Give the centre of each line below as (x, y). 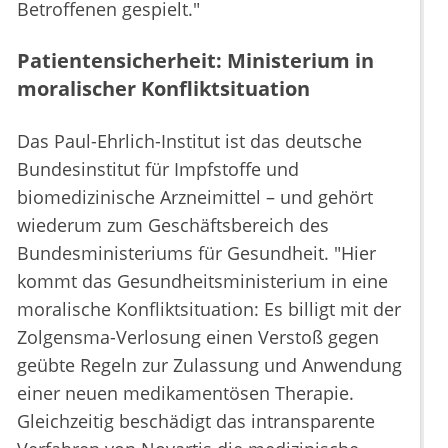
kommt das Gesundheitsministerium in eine (202, 281)
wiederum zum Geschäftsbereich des (173, 225)
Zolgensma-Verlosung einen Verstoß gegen (198, 337)
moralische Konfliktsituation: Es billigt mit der (209, 309)
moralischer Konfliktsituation (163, 89)
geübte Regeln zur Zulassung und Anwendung (209, 365)
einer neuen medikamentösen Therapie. (185, 393)
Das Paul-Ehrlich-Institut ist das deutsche (189, 141)
